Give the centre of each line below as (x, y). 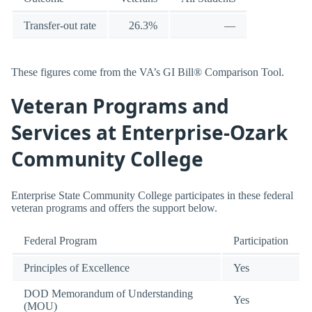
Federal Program (60, 241)
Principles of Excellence (77, 268)
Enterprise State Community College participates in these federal (152, 196)
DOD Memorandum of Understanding (108, 294)
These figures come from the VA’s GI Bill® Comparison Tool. (148, 72)
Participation (261, 241)
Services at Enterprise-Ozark (149, 132)
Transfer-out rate (60, 26)
